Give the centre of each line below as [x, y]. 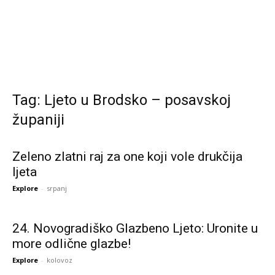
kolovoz [60, 260]
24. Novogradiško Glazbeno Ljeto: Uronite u [135, 228]
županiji [38, 119]
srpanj [57, 188]
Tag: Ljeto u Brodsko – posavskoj [122, 100]
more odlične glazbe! [72, 243]
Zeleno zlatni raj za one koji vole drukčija [127, 156]
